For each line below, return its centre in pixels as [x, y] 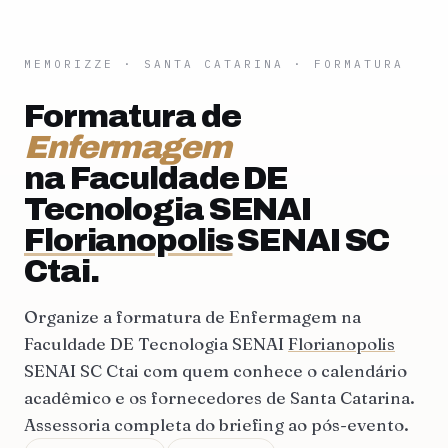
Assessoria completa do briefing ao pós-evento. [216, 424]
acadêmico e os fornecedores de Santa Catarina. [219, 397]
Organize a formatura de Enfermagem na [192, 316]
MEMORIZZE [69, 64]
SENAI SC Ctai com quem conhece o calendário [215, 370]
